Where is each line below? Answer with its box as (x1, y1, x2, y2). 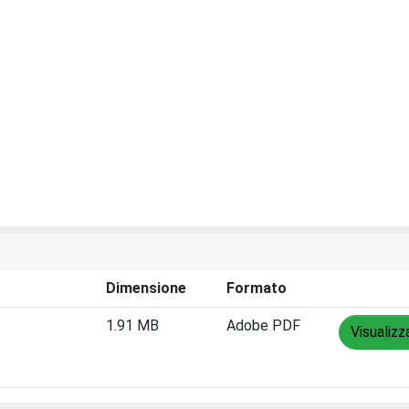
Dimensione (106, 279, 186, 297)
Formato (226, 279, 287, 297)
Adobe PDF (226, 317, 300, 334)
